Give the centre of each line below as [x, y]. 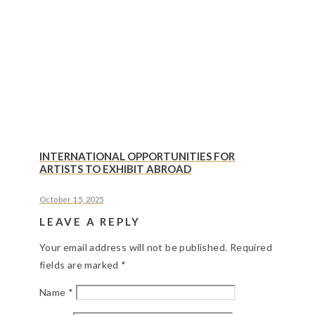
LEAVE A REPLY [90, 221]
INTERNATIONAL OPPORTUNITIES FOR [137, 156]
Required [251, 247]
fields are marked [81, 264]
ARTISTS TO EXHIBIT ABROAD [115, 168]
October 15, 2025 [72, 199]
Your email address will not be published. [134, 247]
